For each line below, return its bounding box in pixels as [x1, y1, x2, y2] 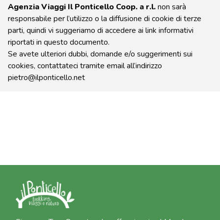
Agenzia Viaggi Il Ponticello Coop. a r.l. [8, 1, 156, 12]
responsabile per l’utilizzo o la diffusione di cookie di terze [8, 13, 201, 24]
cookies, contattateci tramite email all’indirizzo [8, 60, 162, 71]
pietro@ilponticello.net [8, 72, 85, 83]
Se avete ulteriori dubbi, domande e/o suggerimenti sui [8, 49, 192, 59]
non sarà [156, 1, 186, 12]
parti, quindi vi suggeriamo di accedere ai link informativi [8, 25, 193, 36]
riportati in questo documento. [8, 37, 110, 48]
